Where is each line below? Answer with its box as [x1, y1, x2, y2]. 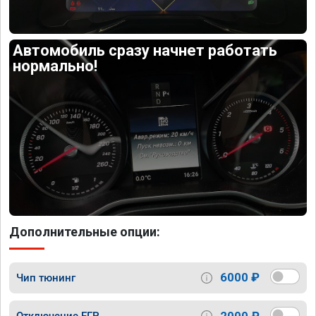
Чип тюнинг [16, 271, 75, 284]
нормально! [13, 57, 98, 75]
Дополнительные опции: [9, 224, 160, 239]
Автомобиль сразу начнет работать [13, 42, 278, 60]
